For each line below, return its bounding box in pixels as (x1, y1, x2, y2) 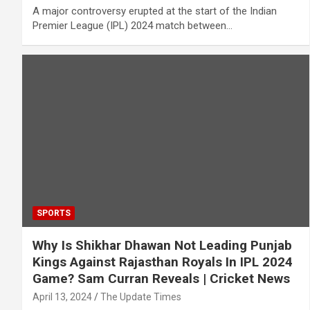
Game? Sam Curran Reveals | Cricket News (33, 270, 290, 286)
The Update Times (100, 291, 181, 302)
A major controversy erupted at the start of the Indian (33, 4, 277, 17)
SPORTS (37, 208, 71, 218)
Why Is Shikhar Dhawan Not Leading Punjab (33, 237, 292, 253)
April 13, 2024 (33, 291, 92, 302)
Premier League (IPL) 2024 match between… (33, 19, 232, 32)
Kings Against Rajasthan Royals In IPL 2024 (33, 253, 293, 270)
